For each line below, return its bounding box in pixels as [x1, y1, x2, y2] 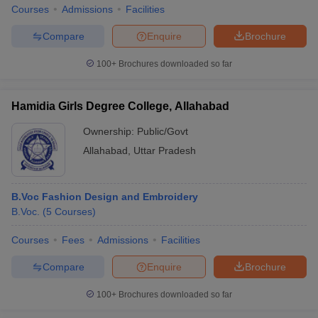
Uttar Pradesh [133, 145, 196, 156]
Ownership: [83, 126, 137, 137]
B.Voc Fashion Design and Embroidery [11, 191, 198, 202]
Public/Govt [137, 126, 188, 137]
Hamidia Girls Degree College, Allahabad [11, 100, 229, 112]
